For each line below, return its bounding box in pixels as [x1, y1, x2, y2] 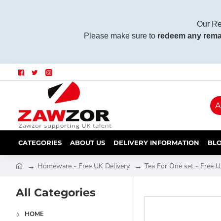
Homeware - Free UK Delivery [37, 161, 130, 171]
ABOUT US [70, 138, 105, 147]
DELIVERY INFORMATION [113, 138, 199, 147]
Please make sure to [83, 32, 157, 40]
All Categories [16, 186, 96, 199]
